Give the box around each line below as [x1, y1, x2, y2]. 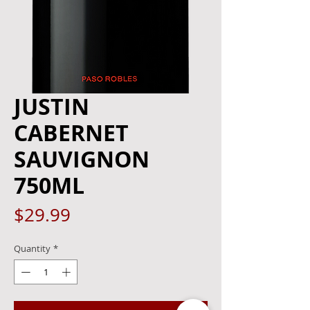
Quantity [14, 242, 51, 255]
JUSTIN [14, 91, 89, 122]
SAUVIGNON [14, 144, 149, 174]
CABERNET [14, 118, 129, 148]
